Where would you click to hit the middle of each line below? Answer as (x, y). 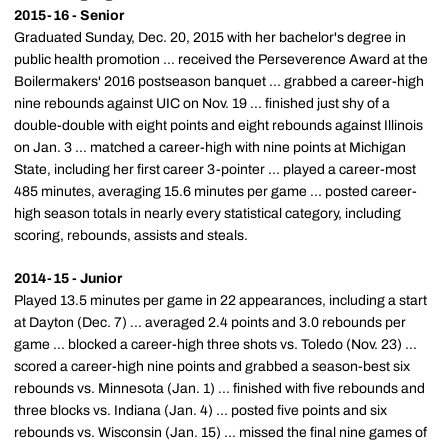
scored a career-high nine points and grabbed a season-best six (212, 366)
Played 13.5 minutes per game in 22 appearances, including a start (220, 300)
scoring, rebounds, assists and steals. (131, 235)
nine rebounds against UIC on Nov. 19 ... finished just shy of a (202, 103)
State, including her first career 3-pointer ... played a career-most (215, 169)
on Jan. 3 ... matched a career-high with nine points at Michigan (210, 147)
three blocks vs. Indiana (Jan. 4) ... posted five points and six (200, 410)
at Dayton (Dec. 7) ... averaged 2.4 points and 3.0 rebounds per (210, 322)
